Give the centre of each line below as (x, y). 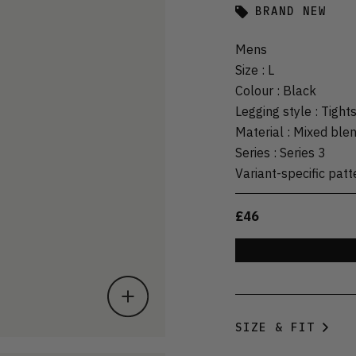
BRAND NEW (291, 12)
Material (259, 132)
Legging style (273, 111)
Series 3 (303, 152)
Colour (254, 90)
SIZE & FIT (275, 327)
